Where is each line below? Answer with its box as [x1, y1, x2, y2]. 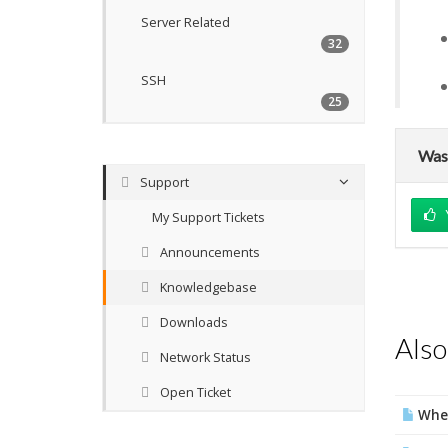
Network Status [154, 349, 251, 366]
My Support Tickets [146, 209, 265, 226]
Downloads [154, 314, 228, 331]
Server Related [141, 14, 230, 31]
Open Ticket [154, 384, 231, 401]
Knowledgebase [154, 279, 257, 296]
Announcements [154, 244, 260, 261]
